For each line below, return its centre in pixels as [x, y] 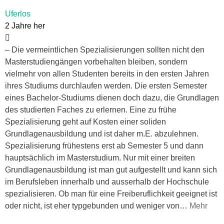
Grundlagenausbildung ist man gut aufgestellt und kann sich [111, 169]
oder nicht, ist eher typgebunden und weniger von [92, 205]
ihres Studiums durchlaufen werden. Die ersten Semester [106, 85]
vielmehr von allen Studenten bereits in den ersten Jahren [107, 73]
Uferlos [18, 13]
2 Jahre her [25, 25]
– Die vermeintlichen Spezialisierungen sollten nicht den [105, 49]
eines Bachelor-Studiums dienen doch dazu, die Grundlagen [112, 97]
